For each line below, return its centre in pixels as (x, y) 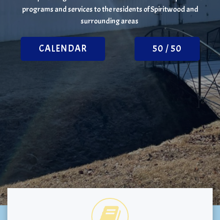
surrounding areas (110, 21)
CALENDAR (63, 48)
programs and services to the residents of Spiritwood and (110, 9)
